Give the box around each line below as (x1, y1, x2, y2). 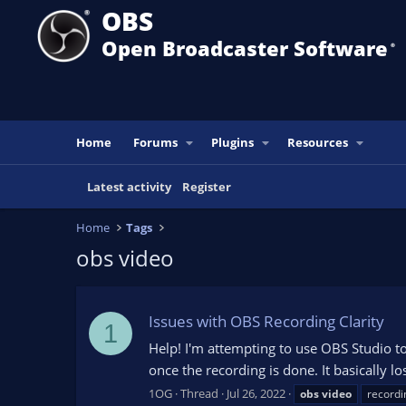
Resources (287, 134, 349, 150)
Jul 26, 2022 (227, 384, 285, 401)
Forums (133, 134, 178, 150)
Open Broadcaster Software (101, 34, 388, 62)
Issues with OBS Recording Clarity (149, 311, 384, 333)
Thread (180, 384, 218, 401)
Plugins (211, 134, 255, 150)
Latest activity (87, 179, 171, 195)
